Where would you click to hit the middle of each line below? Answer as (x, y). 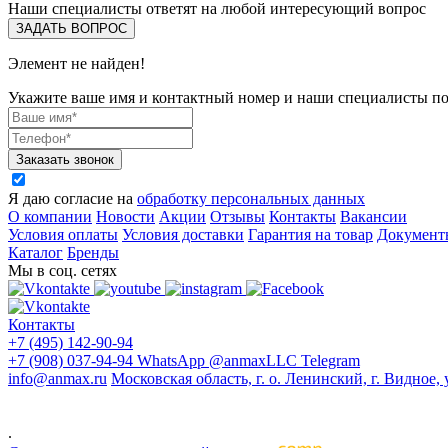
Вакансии (373, 217)
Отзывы (237, 217)
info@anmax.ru (57, 379)
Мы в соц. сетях (62, 271)
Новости (125, 217)
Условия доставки (183, 235)
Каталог (35, 253)
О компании (50, 217)
